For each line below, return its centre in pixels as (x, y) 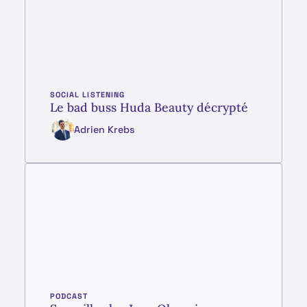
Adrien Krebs (104, 129)
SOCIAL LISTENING (87, 95)
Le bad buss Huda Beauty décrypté (149, 108)
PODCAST (69, 296)
